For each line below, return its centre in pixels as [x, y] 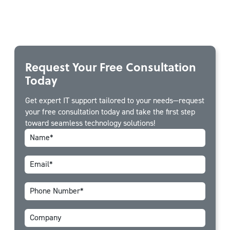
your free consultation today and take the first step [110, 111]
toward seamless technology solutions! [90, 123]
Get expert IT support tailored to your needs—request [115, 100]
